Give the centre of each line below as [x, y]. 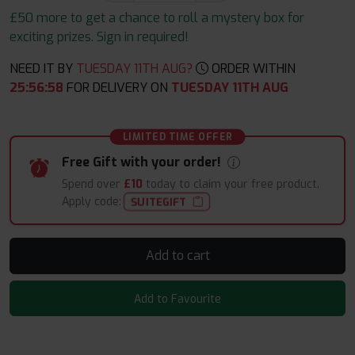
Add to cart [198, 256]
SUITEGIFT [159, 202]
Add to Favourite [177, 300]
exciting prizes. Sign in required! [99, 37]
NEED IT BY [41, 69]
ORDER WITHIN [252, 69]
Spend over [93, 184]
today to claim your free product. [231, 184]
